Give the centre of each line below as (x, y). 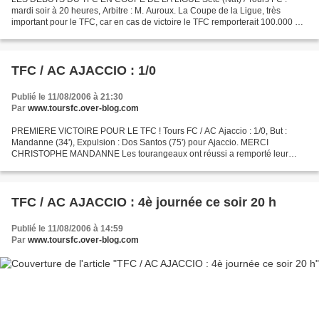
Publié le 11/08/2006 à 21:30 (67, 96)
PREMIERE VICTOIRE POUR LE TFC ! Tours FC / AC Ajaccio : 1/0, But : (149, 131)
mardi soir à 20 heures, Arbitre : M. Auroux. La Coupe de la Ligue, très (146, 10)
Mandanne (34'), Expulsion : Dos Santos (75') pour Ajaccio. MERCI (140, 142)
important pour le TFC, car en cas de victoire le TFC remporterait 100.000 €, (157, 22)
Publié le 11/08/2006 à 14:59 (67, 228)
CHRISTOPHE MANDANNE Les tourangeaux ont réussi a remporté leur (150, 153)
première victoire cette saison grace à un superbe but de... (123, 165)
